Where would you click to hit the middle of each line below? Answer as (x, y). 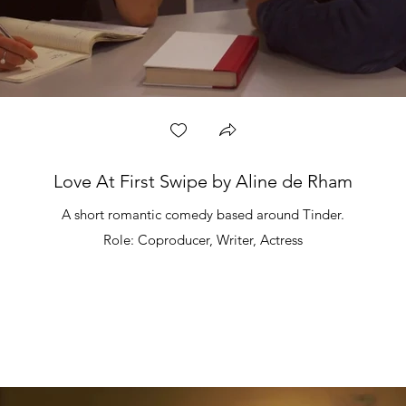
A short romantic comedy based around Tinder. (203, 214)
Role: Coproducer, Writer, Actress (203, 240)
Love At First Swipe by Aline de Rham (203, 181)
